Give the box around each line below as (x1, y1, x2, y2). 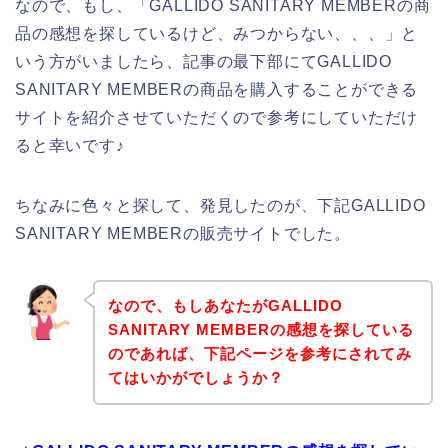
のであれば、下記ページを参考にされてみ (107, 345, 412, 363)
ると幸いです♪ (15, 136, 125, 154)
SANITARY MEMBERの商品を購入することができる (15, 80, 419, 98)
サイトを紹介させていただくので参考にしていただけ (15, 108, 419, 126)
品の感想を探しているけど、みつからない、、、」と (15, 24, 419, 42)
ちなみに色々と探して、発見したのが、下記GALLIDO (15, 196, 426, 214)
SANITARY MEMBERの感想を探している (107, 321, 414, 339)
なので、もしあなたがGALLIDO (107, 297, 343, 315)
